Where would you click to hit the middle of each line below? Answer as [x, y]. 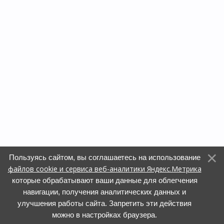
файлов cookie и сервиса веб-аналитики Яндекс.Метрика [104, 169]
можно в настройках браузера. [104, 215]
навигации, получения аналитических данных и [104, 192]
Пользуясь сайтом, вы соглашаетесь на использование [104, 157]
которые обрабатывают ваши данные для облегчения [104, 180]
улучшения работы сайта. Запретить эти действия [104, 203]
